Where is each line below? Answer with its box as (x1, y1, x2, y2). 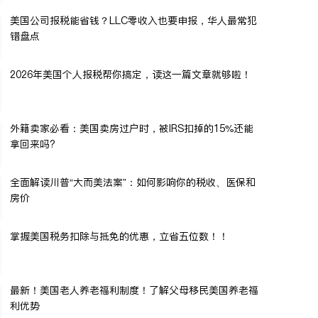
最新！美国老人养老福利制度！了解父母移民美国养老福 (10, 283, 258, 297)
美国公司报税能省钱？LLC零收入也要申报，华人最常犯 (10, 13, 257, 28)
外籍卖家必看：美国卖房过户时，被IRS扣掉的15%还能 (10, 121, 253, 136)
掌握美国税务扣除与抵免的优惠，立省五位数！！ (10, 229, 229, 243)
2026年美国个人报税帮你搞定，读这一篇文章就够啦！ (10, 67, 251, 82)
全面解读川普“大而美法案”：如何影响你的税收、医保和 (10, 175, 256, 190)
